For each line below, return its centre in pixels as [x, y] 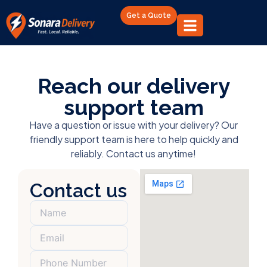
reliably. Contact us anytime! [133, 153]
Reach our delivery [133, 86]
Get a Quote [148, 15]
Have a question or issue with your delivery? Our [133, 125]
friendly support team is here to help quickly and [133, 139]
